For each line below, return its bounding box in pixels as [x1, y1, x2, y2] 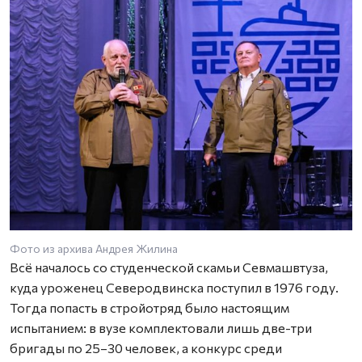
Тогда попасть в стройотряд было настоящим [10, 299, 289, 315]
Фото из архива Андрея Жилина [10, 241, 178, 255]
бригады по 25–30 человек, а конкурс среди [10, 339, 282, 356]
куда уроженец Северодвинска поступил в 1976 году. [10, 279, 339, 295]
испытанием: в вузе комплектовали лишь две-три [10, 319, 312, 335]
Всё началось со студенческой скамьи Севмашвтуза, [10, 259, 328, 275]
